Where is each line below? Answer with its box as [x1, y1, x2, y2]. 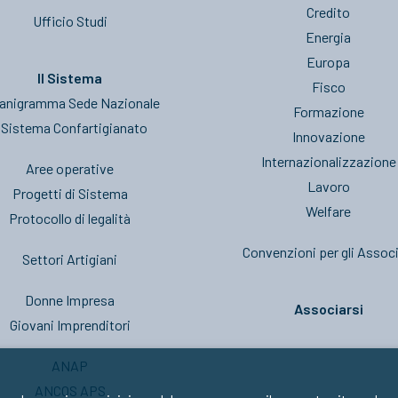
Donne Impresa [25, 291, 115, 308]
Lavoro [306, 178, 350, 195]
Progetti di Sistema [12, 185, 128, 202]
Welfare [306, 203, 351, 219]
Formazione [292, 103, 364, 120]
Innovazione [291, 128, 365, 145]
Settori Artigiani [22, 251, 117, 267]
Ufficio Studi [32, 12, 107, 29]
